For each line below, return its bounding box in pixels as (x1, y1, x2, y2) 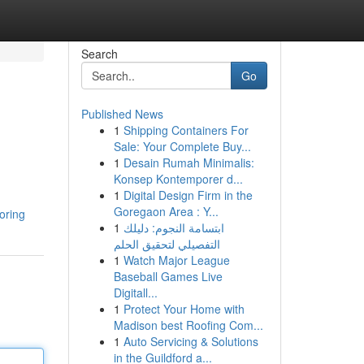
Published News (80, 106, 163, 122)
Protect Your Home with (123, 301, 245, 317)
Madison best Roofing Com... (113, 317, 263, 333)
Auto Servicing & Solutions (123, 333, 258, 349)
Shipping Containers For (123, 122, 249, 138)
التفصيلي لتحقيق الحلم (113, 236, 220, 252)
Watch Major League (123, 252, 230, 268)
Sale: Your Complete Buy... (113, 138, 251, 154)
